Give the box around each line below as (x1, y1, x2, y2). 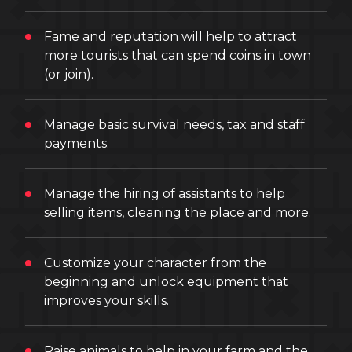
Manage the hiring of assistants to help (44, 186, 285, 201)
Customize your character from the (44, 255, 266, 270)
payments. (44, 136, 109, 151)
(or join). (44, 67, 93, 82)
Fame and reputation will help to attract (44, 29, 297, 44)
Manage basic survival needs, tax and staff (44, 117, 305, 132)
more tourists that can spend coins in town (44, 48, 311, 63)
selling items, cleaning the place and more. (44, 205, 311, 220)
